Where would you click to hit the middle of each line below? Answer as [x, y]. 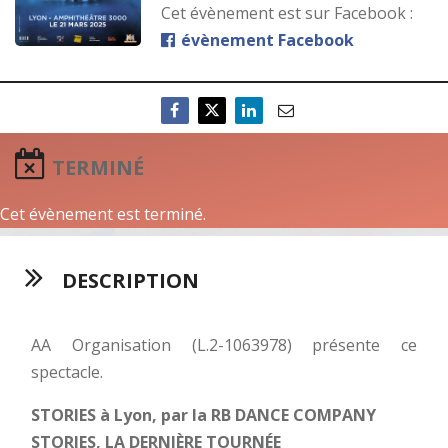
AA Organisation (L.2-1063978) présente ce [224, 344]
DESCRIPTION [128, 280]
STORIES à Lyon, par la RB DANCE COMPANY [204, 414]
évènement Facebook [265, 39]
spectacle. [67, 371]
